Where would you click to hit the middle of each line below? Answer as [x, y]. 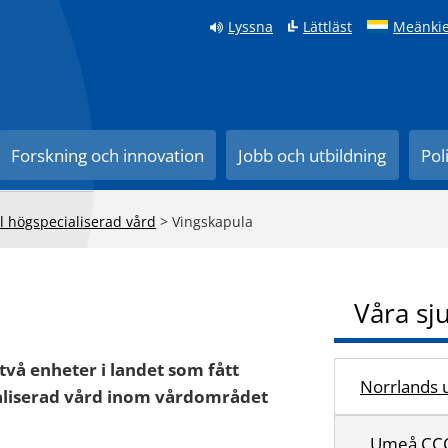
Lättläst [327, 26]
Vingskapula [212, 221]
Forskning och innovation [108, 155]
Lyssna [250, 26]
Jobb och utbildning [312, 155]
